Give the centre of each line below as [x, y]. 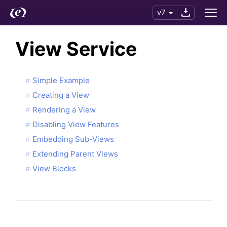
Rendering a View [64, 109]
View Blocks [54, 168]
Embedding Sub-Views [73, 139]
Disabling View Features [76, 124]
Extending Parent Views [75, 154]
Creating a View [61, 95]
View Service [76, 49]
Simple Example [61, 80]
